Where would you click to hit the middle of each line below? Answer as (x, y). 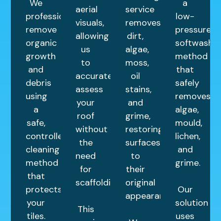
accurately (98, 76)
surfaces (143, 142)
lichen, (187, 136)
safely (187, 83)
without (92, 129)
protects (44, 189)
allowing (92, 36)
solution (191, 203)
